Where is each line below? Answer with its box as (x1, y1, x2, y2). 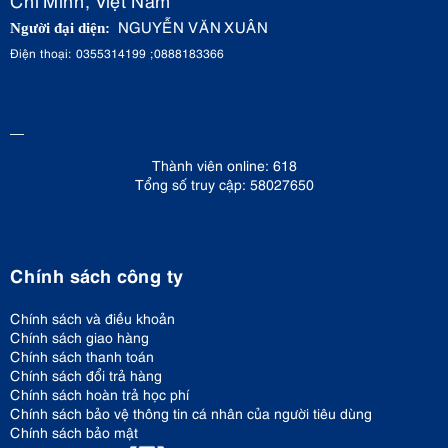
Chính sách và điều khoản (10, 308, 175, 327)
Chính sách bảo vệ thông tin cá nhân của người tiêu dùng (10, 403, 372, 422)
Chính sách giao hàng (10, 327, 149, 346)
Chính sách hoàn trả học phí (10, 384, 189, 403)
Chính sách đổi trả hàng (10, 365, 162, 384)
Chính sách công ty (10, 262, 183, 287)
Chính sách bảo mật (10, 422, 138, 441)
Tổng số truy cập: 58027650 (134, 174, 314, 193)
